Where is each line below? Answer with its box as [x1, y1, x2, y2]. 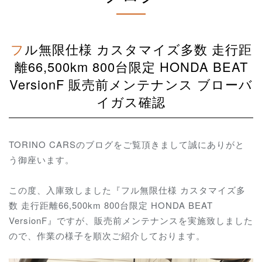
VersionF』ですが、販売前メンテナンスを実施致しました [9, 214, 253, 227]
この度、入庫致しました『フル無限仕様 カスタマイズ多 [9, 184, 246, 196]
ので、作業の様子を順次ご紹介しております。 [9, 229, 205, 242]
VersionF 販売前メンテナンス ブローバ [9, 74, 253, 93]
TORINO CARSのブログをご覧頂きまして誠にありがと [9, 137, 244, 150]
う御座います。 [9, 153, 74, 166]
